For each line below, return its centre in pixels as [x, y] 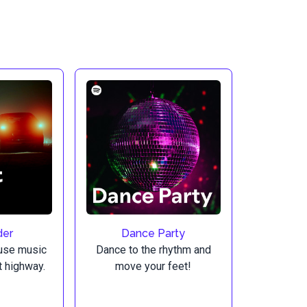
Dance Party [153, 234]
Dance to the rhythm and [153, 250]
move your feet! [153, 267]
